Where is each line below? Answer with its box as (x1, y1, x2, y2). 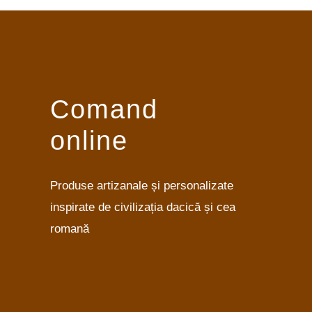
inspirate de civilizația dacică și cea (50, 199, 235, 214)
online (50, 126, 128, 155)
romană (50, 221, 89, 235)
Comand (50, 95, 158, 124)
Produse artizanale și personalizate (50, 178, 233, 192)
